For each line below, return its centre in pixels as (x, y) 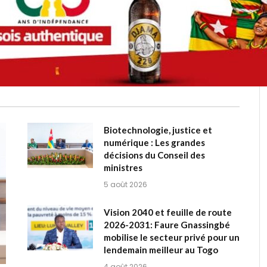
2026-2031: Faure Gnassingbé (167, 224)
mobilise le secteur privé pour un (172, 237)
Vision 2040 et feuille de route (168, 212)
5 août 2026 (125, 184)
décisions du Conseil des (154, 155)
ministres (123, 167)
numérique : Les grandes (154, 142)
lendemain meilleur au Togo (161, 249)
